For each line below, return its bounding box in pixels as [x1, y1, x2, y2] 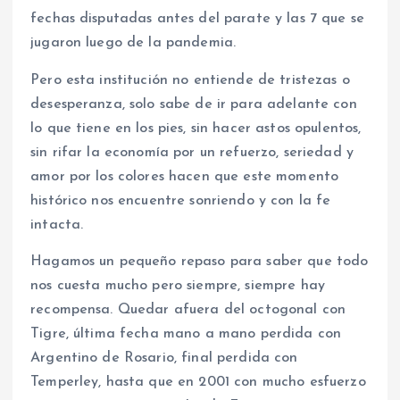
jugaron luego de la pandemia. [30, 36, 237, 51]
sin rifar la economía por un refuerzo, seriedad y [30, 145, 354, 160]
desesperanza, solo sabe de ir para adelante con [30, 96, 357, 112]
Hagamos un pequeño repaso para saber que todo [30, 254, 369, 269]
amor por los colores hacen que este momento [30, 169, 339, 184]
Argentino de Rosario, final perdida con [30, 350, 298, 365]
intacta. [30, 217, 84, 232]
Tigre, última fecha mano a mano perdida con [30, 326, 342, 341]
